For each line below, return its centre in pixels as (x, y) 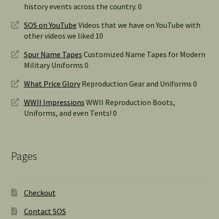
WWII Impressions (54, 102)
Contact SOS (45, 211)
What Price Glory (52, 83)
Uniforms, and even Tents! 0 (70, 113)
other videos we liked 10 (63, 35)
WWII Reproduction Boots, (130, 102)
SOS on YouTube (50, 25)
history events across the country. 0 (83, 6)
